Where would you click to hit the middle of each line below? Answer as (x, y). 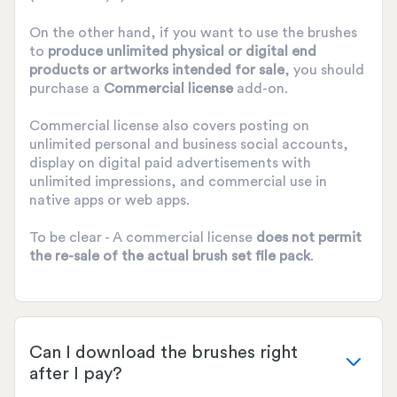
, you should (324, 70)
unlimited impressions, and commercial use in (178, 182)
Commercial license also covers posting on (169, 126)
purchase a (66, 89)
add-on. (262, 89)
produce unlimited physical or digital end (182, 52)
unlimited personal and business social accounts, (189, 145)
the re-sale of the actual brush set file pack (170, 257)
